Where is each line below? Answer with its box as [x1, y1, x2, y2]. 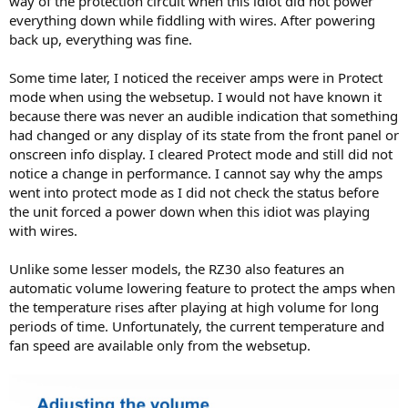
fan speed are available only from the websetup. [9, 336, 311, 355]
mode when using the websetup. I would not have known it [9, 87, 382, 107]
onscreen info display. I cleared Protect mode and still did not [9, 145, 393, 164]
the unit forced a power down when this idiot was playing [9, 202, 370, 221]
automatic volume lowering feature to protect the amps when [9, 279, 395, 298]
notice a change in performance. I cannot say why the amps [9, 164, 382, 183]
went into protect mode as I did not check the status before [9, 183, 379, 202]
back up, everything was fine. [9, 30, 192, 49]
